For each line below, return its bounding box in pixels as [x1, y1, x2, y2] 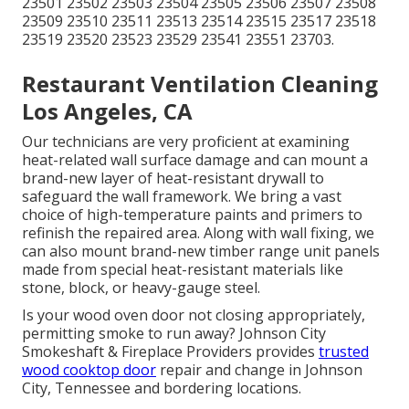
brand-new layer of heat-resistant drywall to [22, 168, 324, 189]
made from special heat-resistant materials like [22, 259, 343, 280]
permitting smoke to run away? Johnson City [22, 323, 326, 344]
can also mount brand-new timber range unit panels [22, 241, 380, 262]
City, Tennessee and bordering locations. [22, 378, 301, 399]
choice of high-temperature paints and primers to [22, 204, 362, 225]
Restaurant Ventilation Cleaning [22, 68, 378, 100]
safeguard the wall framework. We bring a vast [22, 186, 341, 207]
